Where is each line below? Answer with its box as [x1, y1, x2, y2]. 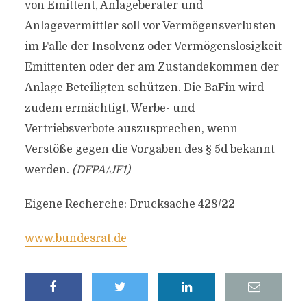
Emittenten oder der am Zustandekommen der [24, 61, 279, 73]
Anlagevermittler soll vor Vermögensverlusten [24, 20, 276, 32]
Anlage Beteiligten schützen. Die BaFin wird [24, 82, 264, 94]
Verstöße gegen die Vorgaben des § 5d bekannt [24, 143, 275, 156]
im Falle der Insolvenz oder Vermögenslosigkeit [24, 40, 282, 53]
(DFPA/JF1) [71, 164, 130, 176]
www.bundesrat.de [24, 232, 127, 245]
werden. [24, 164, 72, 176]
